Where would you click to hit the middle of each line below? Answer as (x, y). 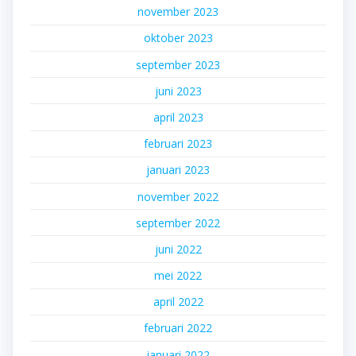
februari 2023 (178, 144)
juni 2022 (178, 249)
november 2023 (178, 12)
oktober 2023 (178, 38)
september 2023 (178, 64)
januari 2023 (178, 170)
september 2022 (178, 222)
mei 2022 (178, 276)
